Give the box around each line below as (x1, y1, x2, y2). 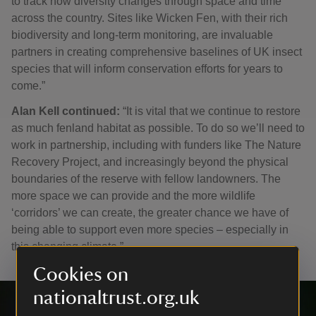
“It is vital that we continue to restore (120, 105, 300, 118)
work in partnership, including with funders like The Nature (11, 139, 301, 152)
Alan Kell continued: (11, 105, 120, 118)
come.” (11, 80, 45, 92)
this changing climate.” (11, 241, 123, 253)
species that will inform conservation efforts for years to (11, 63, 283, 75)
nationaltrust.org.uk (33, 288, 200, 308)
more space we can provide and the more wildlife (11, 190, 255, 202)
